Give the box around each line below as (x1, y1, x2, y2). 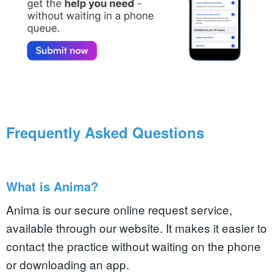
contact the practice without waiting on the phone (6, 238, 261, 255)
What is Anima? (6, 177, 102, 195)
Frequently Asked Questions (6, 122, 204, 143)
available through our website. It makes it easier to (6, 219, 267, 236)
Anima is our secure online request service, (6, 201, 232, 218)
